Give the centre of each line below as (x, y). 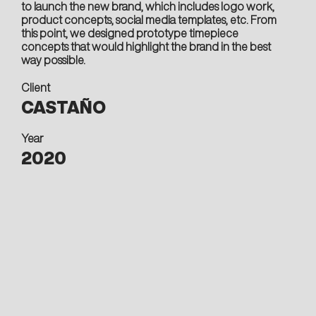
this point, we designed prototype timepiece (130, 33)
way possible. (53, 60)
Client (36, 87)
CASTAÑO (63, 107)
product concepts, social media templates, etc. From (149, 20)
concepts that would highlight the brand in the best (146, 47)
